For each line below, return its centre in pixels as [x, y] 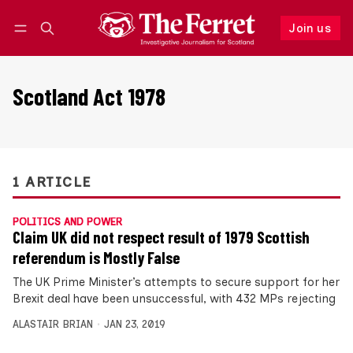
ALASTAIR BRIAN [53, 325]
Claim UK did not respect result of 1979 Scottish [161, 238]
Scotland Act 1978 [89, 97]
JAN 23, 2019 [134, 325]
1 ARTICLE [52, 182]
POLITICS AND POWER [67, 222]
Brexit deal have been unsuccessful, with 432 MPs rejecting [174, 299]
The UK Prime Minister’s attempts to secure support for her [176, 282]
